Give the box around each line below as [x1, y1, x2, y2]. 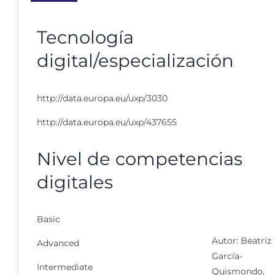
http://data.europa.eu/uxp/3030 [37, 92, 168, 104]
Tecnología [37, 26, 134, 48]
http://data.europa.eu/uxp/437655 [37, 116, 177, 128]
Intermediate [37, 261, 93, 273]
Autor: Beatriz [212, 235, 271, 247]
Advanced [37, 238, 79, 249]
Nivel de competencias [37, 147, 242, 169]
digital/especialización [37, 50, 234, 72]
